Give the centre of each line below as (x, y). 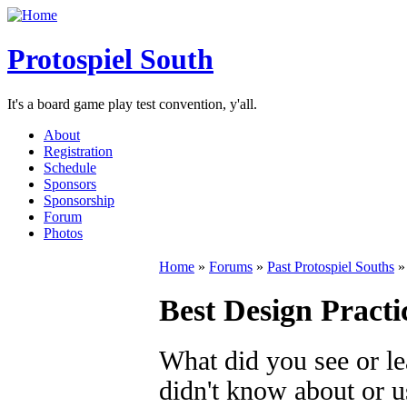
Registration (78, 151)
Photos (63, 233)
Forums (231, 266)
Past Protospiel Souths (331, 266)
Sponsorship (79, 200)
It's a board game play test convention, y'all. (132, 104)
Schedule (70, 167)
